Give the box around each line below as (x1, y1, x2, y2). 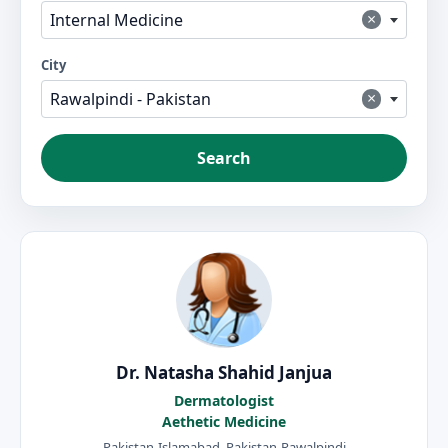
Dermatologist (174, 391, 274, 411)
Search (197, 147, 251, 170)
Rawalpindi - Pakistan (50, 88, 211, 111)
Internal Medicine (50, 8, 183, 31)
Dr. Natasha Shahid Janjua (116, 361, 332, 385)
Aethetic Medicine (162, 412, 286, 432)
